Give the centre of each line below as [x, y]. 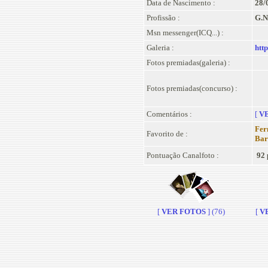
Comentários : [169, 114]
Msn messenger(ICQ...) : [185, 33]
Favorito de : [167, 134]
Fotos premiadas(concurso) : [192, 88]
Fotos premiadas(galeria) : [188, 63]
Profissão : [163, 18]
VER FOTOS [184, 211]
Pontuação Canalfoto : [182, 155]
